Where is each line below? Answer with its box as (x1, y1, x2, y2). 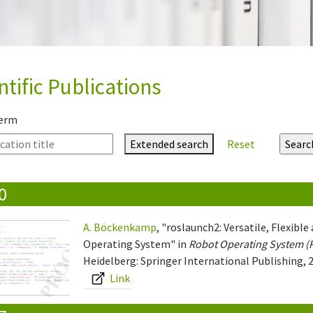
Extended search (130, 136, 208, 151)
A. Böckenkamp (83, 219, 157, 234)
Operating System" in (83, 236, 189, 251)
